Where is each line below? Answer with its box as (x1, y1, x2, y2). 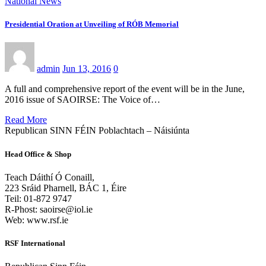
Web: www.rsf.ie (5, 214, 68, 225)
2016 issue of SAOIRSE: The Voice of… (5, 94, 160, 105)
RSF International (5, 238, 65, 248)
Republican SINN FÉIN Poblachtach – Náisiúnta (5, 125, 189, 136)
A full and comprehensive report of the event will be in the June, (5, 84, 245, 94)
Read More (5, 115, 47, 125)
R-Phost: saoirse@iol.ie (5, 204, 93, 214)
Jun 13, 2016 (62, 64, 111, 74)
